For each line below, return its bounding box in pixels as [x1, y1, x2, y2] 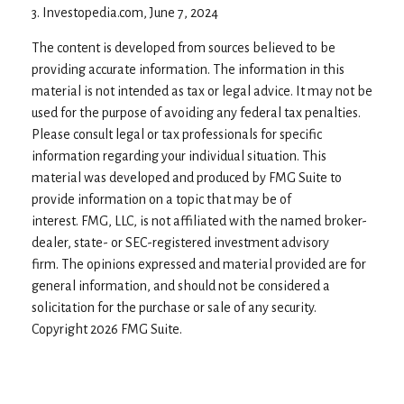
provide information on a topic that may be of [32, 191, 291, 207]
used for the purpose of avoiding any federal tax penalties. [32, 105, 361, 120]
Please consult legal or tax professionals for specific [32, 126, 322, 142]
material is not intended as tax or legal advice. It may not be [32, 83, 372, 98]
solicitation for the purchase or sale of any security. [32, 299, 317, 315]
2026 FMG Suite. [90, 321, 182, 336]
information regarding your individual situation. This [32, 148, 326, 163]
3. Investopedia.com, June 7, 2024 [32, 5, 218, 20]
